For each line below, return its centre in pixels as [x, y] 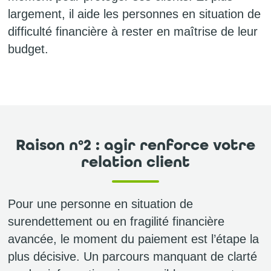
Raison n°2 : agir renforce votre [135, 145]
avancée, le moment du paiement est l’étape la [133, 239]
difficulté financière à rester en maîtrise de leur [133, 31]
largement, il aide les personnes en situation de [134, 14]
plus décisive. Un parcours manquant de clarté [132, 256]
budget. [28, 49]
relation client [135, 162]
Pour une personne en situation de [100, 204]
